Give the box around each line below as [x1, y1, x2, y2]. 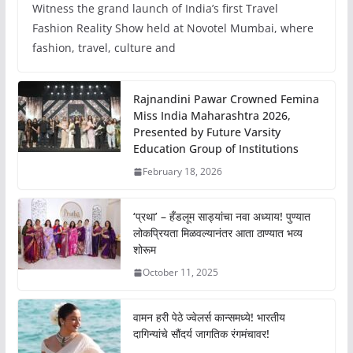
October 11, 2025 [142, 266, 218, 280]
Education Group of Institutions [132, 141, 299, 157]
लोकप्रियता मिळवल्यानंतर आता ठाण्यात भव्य [132, 225, 303, 241]
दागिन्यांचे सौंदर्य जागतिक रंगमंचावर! [132, 326, 269, 342]
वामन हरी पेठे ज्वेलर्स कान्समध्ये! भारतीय [132, 310, 285, 325]
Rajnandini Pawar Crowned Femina [132, 91, 319, 107]
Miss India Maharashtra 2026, [132, 108, 291, 124]
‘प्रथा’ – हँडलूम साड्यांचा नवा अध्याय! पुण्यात [132, 209, 310, 225]
